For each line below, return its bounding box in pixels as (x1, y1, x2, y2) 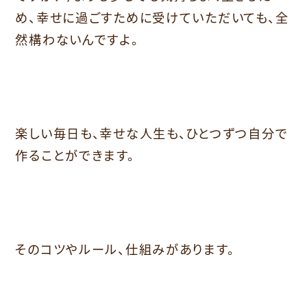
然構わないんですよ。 (15, 29, 139, 48)
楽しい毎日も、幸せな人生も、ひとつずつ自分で (15, 124, 288, 143)
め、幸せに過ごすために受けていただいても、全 (15, 8, 289, 26)
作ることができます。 (15, 146, 135, 164)
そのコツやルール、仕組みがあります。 (15, 240, 235, 258)
